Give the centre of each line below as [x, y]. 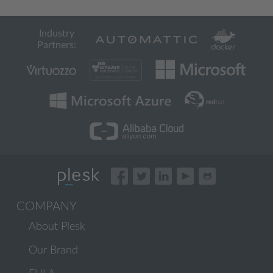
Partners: [56, 45]
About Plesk [57, 227]
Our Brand [53, 250]
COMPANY [47, 207]
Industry [56, 34]
